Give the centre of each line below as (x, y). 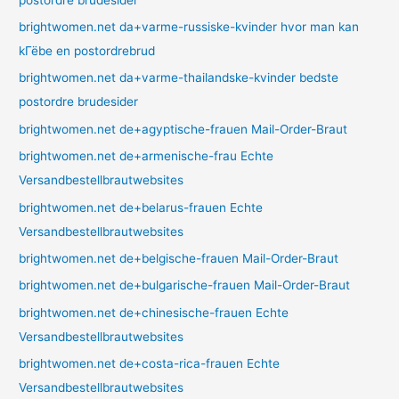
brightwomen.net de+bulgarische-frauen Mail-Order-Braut (185, 285)
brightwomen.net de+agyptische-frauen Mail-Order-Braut (183, 129)
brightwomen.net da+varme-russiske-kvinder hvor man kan (189, 26)
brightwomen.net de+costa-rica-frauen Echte (150, 364)
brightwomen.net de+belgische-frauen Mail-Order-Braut (179, 259)
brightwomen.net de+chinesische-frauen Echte (154, 312)
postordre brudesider (79, 102)
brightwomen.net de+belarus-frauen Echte (141, 207)
